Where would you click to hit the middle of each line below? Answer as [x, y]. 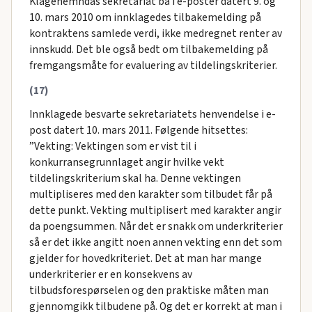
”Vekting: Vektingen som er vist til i [112, 146]
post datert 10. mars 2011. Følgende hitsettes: [138, 130]
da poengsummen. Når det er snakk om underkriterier [156, 226]
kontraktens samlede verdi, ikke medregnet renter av [155, 33]
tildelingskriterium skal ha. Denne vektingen [135, 178]
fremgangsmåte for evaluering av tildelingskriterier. [153, 65]
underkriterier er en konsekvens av [110, 274]
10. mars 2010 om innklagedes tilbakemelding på [145, 17]
